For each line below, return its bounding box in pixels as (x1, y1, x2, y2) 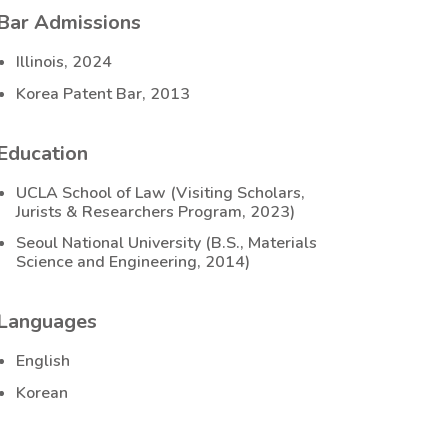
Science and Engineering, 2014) (16, 251, 250, 274)
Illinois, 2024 (16, 50, 112, 73)
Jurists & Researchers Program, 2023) (16, 200, 295, 223)
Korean (16, 382, 68, 405)
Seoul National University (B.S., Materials (16, 232, 317, 255)
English (16, 350, 70, 373)
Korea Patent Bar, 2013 (16, 82, 190, 105)
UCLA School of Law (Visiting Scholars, (16, 181, 305, 204)
